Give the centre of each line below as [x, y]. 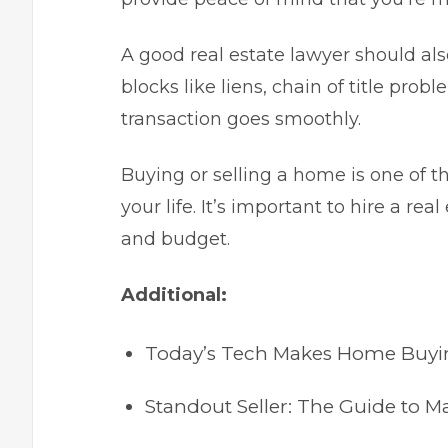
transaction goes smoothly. [241, 119]
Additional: [174, 295]
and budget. [175, 239]
